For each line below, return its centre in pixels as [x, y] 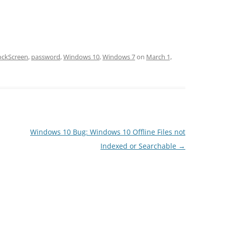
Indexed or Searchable [139, 146]
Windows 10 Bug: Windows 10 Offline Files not [107, 132]
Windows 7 [119, 57]
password [46, 57]
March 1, [159, 57]
